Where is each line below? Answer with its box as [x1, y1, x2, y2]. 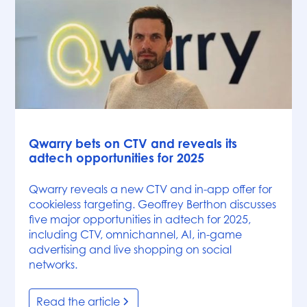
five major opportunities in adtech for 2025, [29, 212, 251, 226]
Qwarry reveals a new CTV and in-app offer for [29, 182, 273, 196]
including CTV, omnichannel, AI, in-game [29, 227, 243, 241]
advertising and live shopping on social [29, 242, 232, 256]
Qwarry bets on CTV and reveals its [29, 135, 238, 151]
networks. [29, 257, 78, 271]
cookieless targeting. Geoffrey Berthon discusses [29, 197, 277, 211]
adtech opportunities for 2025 [29, 149, 205, 165]
